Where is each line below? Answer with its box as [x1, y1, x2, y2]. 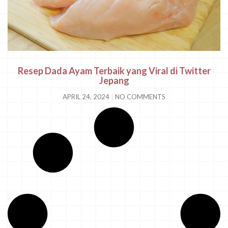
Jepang [99, 75, 129, 87]
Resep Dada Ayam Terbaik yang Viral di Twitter [17, 65, 211, 77]
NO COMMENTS [113, 93, 165, 101]
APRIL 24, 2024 [63, 93, 111, 101]
